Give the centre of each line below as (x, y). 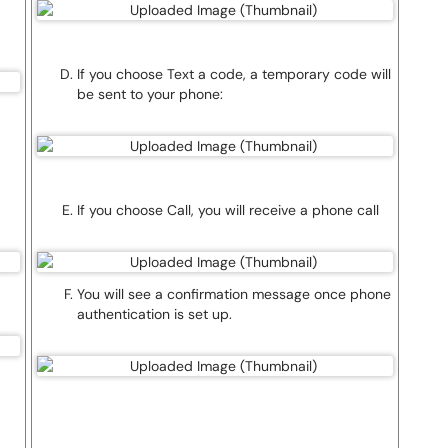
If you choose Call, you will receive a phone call (228, 210)
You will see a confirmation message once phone (234, 294)
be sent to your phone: (150, 94)
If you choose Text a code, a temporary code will (234, 74)
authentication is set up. (154, 314)
